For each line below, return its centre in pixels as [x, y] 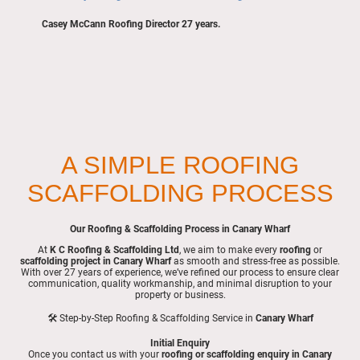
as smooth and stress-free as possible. [256, 262]
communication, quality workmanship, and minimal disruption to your [180, 284]
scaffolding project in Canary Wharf [96, 262]
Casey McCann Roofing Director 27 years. [131, 24]
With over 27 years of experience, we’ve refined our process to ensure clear [180, 273]
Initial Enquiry [180, 343]
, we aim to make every [229, 250]
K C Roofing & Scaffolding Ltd [115, 250]
